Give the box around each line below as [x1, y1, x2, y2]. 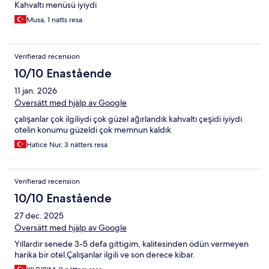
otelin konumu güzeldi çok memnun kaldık [14, 124, 171, 135]
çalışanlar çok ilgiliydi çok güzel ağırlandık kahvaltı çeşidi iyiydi [14, 113, 242, 124]
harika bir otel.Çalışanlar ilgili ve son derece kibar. [14, 249, 195, 260]
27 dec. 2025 [14, 210, 64, 221]
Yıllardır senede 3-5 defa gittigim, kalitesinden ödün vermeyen [14, 238, 249, 249]
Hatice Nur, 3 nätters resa [26, 139, 107, 150]
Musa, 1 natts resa [26, 14, 82, 25]
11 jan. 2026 [14, 85, 57, 96]
